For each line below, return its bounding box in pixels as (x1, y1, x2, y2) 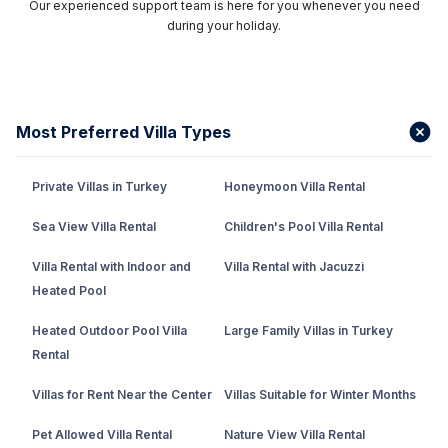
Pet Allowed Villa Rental (32, 427, 172, 443)
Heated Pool (32, 283, 106, 299)
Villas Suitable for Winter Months (224, 387, 416, 403)
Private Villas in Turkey (32, 179, 167, 195)
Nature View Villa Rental (224, 427, 365, 443)
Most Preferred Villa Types (16, 122, 231, 143)
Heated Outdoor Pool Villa (32, 323, 187, 339)
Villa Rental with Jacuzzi (224, 259, 364, 275)
